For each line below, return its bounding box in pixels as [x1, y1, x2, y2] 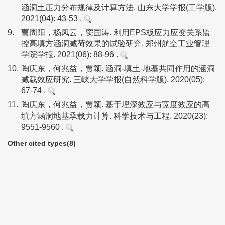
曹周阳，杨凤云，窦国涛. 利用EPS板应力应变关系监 [21, 28, 210, 37]
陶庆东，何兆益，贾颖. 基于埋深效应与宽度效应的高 [21, 100, 210, 109]
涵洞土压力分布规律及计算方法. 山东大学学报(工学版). [21, 3, 217, 12]
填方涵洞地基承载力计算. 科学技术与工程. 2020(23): [21, 111, 208, 120]
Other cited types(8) [8, 139, 76, 147]
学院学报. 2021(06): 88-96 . [21, 50, 120, 59]
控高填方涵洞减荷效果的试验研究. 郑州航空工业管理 [21, 39, 210, 48]
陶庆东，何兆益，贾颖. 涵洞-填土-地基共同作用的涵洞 [21, 64, 215, 73]
